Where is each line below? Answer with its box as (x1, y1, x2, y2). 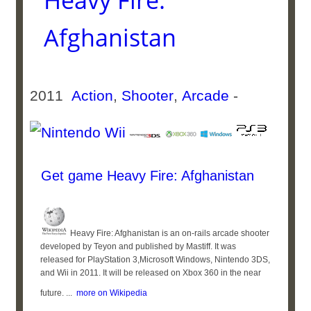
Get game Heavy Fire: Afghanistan (37, 168, 255, 183)
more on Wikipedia (72, 288, 148, 298)
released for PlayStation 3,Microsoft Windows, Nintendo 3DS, (40, 255, 271, 264)
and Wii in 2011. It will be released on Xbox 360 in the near (40, 268, 262, 278)
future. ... (40, 288, 73, 298)
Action (72, 87, 114, 103)
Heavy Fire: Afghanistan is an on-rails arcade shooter (68, 228, 270, 238)
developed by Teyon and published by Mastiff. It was (40, 242, 237, 251)
